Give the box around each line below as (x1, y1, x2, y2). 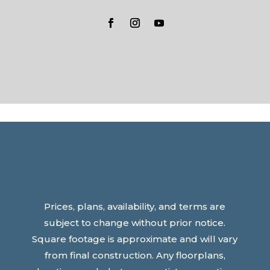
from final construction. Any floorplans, (44, 250, 225, 262)
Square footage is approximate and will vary (32, 233, 238, 245)
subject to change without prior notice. (44, 217, 226, 229)
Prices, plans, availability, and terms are (44, 201, 226, 213)
